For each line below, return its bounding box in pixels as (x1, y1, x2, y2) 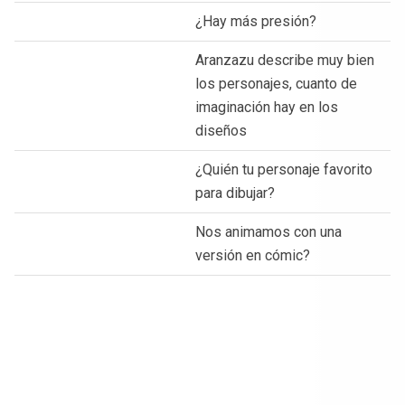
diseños (195, 121, 247, 139)
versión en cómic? (195, 246, 310, 264)
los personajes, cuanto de (195, 74, 357, 92)
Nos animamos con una (195, 222, 342, 240)
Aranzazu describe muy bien (195, 51, 374, 69)
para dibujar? (195, 184, 275, 202)
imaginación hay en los (195, 98, 338, 116)
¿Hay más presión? (195, 12, 316, 30)
